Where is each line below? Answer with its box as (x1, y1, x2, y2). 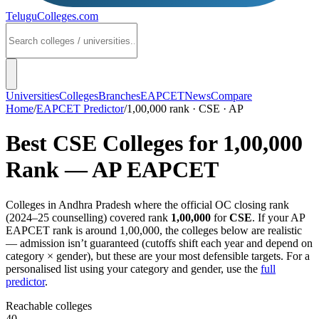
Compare (211, 90, 252, 102)
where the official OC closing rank (131, 198, 289, 211)
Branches (98, 90, 140, 102)
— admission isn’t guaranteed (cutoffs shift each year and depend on (6, 236, 313, 249)
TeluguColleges (6, 10, 76, 22)
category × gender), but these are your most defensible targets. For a (6, 249, 310, 262)
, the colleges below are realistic (159, 224, 302, 236)
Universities (6, 90, 59, 102)
